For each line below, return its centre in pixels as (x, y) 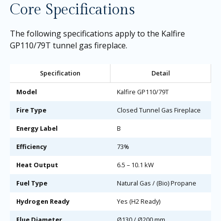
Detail (161, 73)
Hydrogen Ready (43, 201)
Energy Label (37, 128)
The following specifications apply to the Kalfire (97, 34)
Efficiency (31, 146)
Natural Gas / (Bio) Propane (156, 183)
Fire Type (31, 110)
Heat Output (37, 165)
